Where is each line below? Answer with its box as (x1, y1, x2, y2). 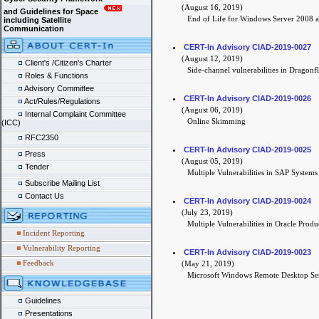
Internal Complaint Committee (23, 110, 143, 118)
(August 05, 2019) (172, 157, 243, 165)
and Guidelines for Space (1, 7, 100, 16)
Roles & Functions (23, 71, 88, 80)
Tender (23, 162, 49, 171)
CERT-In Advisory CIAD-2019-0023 (183, 248, 311, 256)
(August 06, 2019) (172, 105, 243, 114)
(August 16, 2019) (172, 3, 243, 11)
